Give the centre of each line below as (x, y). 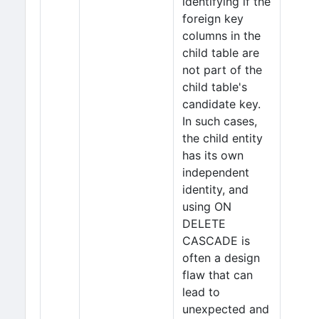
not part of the (222, 70)
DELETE (204, 224)
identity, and (215, 189)
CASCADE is (216, 241)
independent (216, 172)
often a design (221, 258)
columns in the (221, 36)
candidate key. (221, 104)
